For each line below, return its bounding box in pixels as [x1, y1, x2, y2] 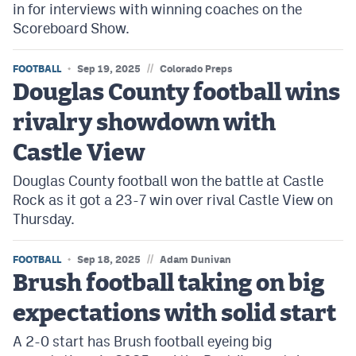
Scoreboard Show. [13, 20, 130, 37]
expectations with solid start [13, 302, 336, 326]
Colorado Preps [160, 63, 233, 75]
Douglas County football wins [13, 81, 340, 105]
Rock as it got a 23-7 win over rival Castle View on [13, 192, 333, 208]
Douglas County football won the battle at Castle [13, 172, 323, 189]
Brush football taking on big [13, 272, 324, 296]
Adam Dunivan [160, 253, 231, 265]
